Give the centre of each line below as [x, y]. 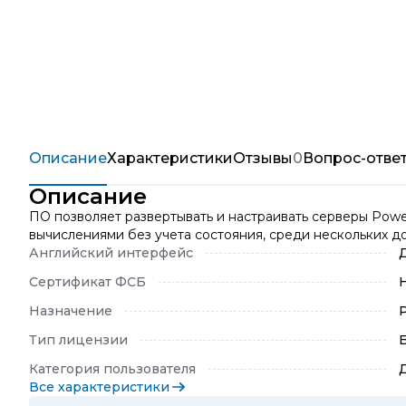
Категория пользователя [112, 369]
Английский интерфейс [111, 253]
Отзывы [263, 158]
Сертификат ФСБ [87, 282]
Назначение [71, 311]
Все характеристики [99, 387]
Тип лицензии [78, 340]
